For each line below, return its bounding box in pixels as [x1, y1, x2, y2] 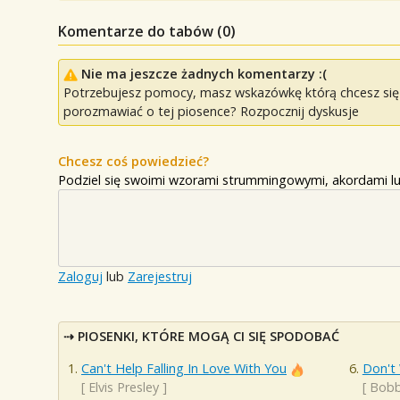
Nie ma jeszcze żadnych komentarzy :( [81, 65, 327, 83]
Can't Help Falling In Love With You [81, 359, 287, 377]
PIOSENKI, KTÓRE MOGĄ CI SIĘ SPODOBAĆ [78, 328, 339, 346]
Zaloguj [58, 268, 103, 286]
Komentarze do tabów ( [58, 21, 222, 42]
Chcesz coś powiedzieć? [58, 153, 209, 171]
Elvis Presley [88, 378, 159, 396]
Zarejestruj [128, 268, 192, 286]
